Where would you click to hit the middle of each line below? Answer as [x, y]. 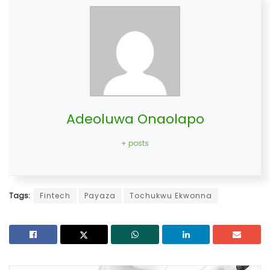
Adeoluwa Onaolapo [135, 119]
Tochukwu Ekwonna [171, 195]
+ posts [135, 143]
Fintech [55, 195]
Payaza [100, 195]
